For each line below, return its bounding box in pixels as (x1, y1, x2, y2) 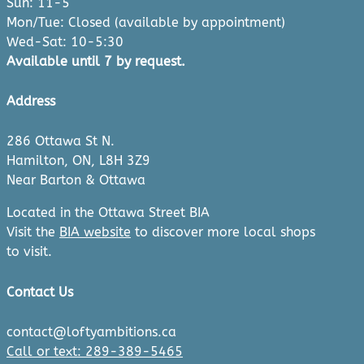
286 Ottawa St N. (6, 133, 115, 149)
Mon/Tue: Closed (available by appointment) (6, 14, 285, 30)
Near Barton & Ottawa (6, 172, 145, 188)
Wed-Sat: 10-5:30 (6, 33, 123, 50)
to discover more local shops (131, 224, 315, 240)
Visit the (6, 224, 59, 240)
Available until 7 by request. (6, 53, 185, 69)
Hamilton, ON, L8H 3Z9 (6, 153, 150, 169)
